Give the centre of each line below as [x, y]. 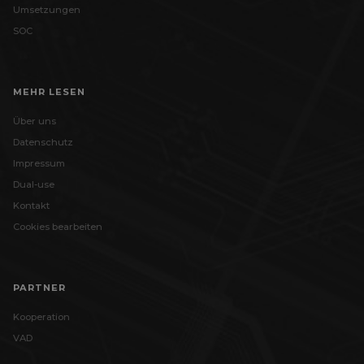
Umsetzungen [47, 10]
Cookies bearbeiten [58, 227]
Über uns [35, 121]
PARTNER [39, 288]
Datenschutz [43, 143]
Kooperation [41, 317]
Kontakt [31, 206]
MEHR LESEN [49, 92]
